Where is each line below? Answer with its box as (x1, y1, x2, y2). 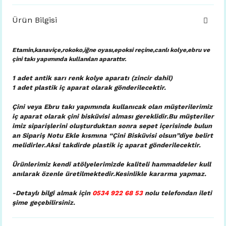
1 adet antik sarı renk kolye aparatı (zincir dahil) (12, 74, 173, 82)
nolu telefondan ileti (143, 189, 212, 197)
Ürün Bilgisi (12, 15, 57, 25)
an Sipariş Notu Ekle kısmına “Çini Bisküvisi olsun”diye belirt (12, 132, 213, 139)
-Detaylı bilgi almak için (12, 189, 92, 197)
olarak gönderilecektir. (91, 84, 166, 91)
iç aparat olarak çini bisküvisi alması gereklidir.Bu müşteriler (12, 112, 214, 120)
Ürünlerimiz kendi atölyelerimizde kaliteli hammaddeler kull (12, 160, 211, 168)
